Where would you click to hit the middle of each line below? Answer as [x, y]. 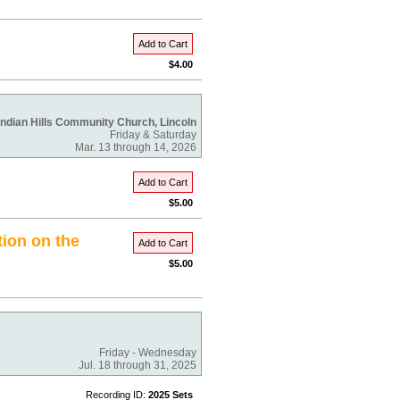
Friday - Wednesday [148, 353]
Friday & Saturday [153, 135]
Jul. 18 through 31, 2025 [137, 365]
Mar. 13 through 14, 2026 [136, 147]
